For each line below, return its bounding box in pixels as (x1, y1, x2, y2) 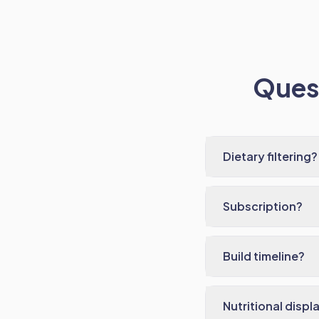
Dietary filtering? (223, 149, 318, 164)
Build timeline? (223, 249, 305, 263)
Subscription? (223, 199, 303, 214)
